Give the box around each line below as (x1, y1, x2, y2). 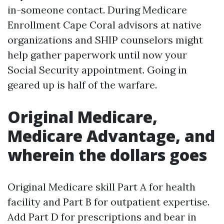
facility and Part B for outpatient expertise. (7, 195, 209, 208)
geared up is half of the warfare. (7, 78, 157, 91)
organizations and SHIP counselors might (7, 33, 203, 46)
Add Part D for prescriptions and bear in (7, 210, 196, 223)
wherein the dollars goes (7, 144, 207, 165)
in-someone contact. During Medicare (7, 3, 187, 16)
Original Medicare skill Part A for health (7, 180, 195, 193)
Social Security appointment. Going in (7, 63, 187, 76)
